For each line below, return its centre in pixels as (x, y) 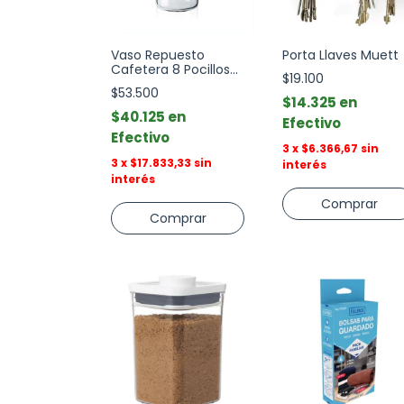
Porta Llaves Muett (340, 55)
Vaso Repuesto (158, 55)
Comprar (349, 204)
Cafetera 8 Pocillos (170, 69)
